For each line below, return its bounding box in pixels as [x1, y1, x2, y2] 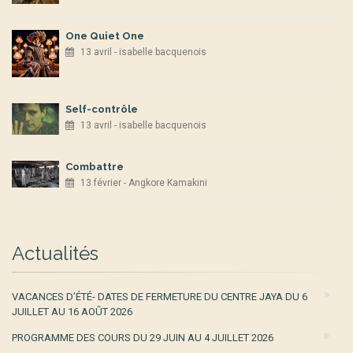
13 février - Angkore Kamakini [80, 177, 207, 188]
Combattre [65, 161, 124, 173]
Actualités [12, 242, 98, 265]
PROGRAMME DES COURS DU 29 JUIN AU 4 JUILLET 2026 [12, 332, 273, 344]
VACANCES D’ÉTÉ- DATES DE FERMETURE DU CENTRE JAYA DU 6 [12, 291, 307, 303]
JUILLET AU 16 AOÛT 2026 [12, 306, 132, 318]
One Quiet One [65, 30, 144, 42]
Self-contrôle [65, 103, 138, 115]
